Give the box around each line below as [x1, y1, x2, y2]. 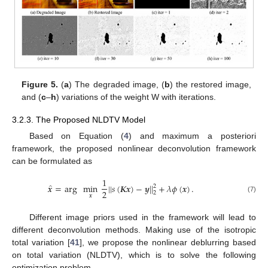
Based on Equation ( [29, 131, 124, 141]
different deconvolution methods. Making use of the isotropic [12, 224, 256, 234]
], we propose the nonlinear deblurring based [79, 237, 256, 247]
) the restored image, [169, 80, 251, 90]
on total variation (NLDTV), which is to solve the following [12, 249, 256, 260]
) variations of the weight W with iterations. [56, 92, 217, 102]
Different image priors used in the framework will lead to [29, 212, 256, 222]
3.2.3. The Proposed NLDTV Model [12, 115, 145, 125]
